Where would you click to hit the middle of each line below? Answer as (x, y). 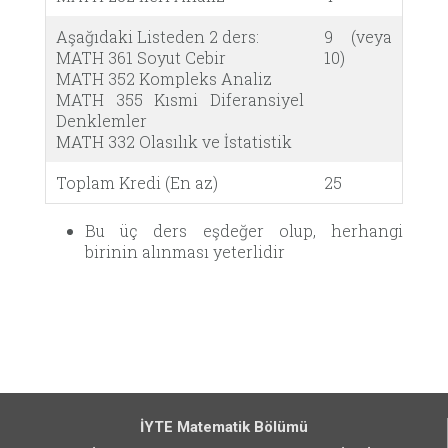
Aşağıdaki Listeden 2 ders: (157, 36)
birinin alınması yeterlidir (185, 251)
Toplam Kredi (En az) (137, 182)
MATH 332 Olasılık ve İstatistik (174, 141)
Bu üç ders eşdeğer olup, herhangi (244, 230)
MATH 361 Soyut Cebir (141, 57)
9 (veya (358, 36)
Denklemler (101, 120)
